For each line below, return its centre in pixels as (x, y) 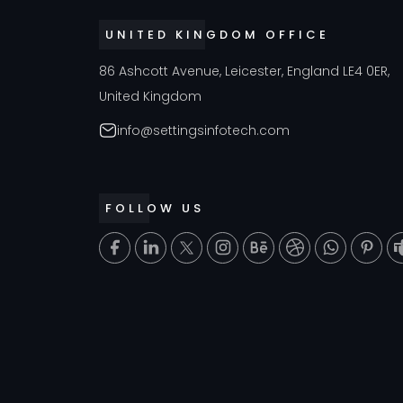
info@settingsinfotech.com (203, 130)
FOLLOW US (155, 208)
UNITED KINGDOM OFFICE (217, 34)
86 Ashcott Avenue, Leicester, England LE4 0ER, (244, 71)
